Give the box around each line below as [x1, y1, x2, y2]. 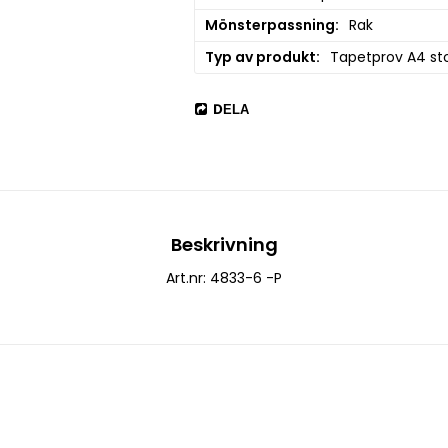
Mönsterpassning [204, 15, 335, 36]
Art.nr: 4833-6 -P [166, 268, 282, 289]
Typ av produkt [204, 47, 316, 68]
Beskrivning [170, 232, 278, 258]
